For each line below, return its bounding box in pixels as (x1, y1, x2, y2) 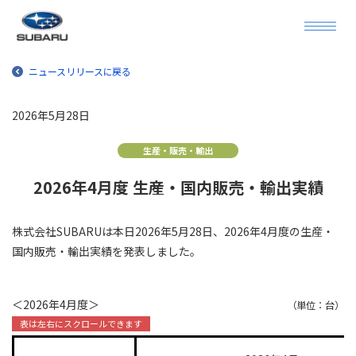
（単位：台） (287, 298, 344, 312)
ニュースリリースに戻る (29, 64, 132, 78)
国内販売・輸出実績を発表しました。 (12, 243, 201, 259)
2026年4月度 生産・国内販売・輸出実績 (33, 176, 323, 199)
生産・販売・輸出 (143, 144, 213, 157)
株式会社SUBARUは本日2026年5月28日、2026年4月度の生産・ (12, 223, 334, 239)
